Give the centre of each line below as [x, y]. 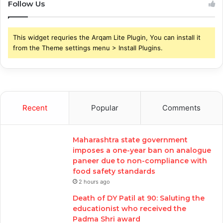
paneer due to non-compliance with [140, 161]
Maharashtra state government [130, 140]
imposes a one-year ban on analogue [142, 150]
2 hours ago [94, 182]
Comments [182, 108]
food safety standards [114, 171]
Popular [105, 108]
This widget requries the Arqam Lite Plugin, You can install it [107, 37]
